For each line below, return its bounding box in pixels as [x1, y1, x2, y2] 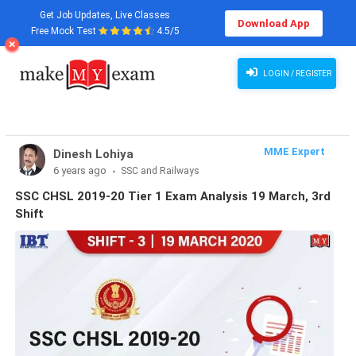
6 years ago [52, 164, 109, 176]
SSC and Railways [120, 165, 199, 176]
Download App [237, 17, 310, 29]
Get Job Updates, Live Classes [40, 10, 170, 21]
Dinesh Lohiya [52, 147, 133, 161]
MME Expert [264, 145, 325, 157]
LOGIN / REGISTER [261, 69, 331, 78]
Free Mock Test [30, 25, 99, 37]
